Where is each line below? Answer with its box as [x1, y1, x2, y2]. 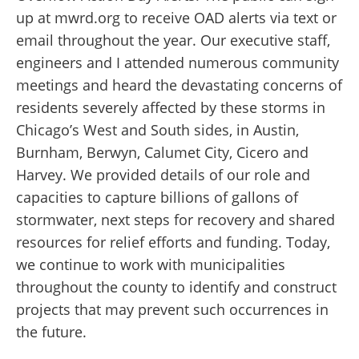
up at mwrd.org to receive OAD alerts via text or [16, 8, 337, 28]
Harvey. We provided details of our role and [16, 165, 310, 185]
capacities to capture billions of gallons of [16, 188, 298, 208]
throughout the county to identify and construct [16, 277, 337, 297]
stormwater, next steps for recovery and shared [16, 210, 335, 230]
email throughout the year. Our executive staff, [16, 30, 330, 50]
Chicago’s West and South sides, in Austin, [16, 120, 299, 140]
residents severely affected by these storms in [16, 98, 325, 118]
